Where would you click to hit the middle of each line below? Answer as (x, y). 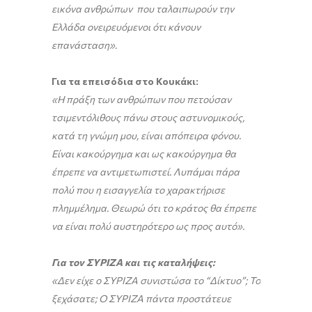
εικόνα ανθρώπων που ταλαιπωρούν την (143, 9)
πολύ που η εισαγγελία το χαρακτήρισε (138, 190)
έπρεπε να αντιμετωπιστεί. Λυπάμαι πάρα (146, 172)
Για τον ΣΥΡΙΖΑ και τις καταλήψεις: (133, 262)
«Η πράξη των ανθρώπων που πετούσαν (141, 99)
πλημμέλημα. (80, 208)
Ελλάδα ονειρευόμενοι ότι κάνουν (126, 27)
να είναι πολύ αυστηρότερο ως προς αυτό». (148, 226)
